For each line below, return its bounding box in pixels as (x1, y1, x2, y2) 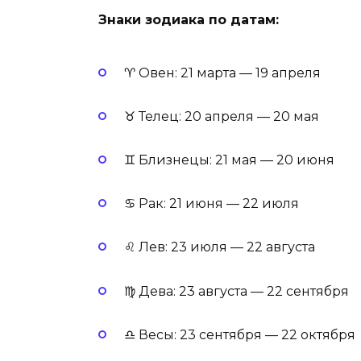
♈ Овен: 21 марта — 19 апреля (124, 64, 321, 81)
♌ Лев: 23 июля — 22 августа (124, 239, 315, 255)
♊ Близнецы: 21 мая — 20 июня (124, 151, 334, 168)
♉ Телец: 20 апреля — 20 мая (124, 108, 319, 124)
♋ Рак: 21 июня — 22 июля (124, 196, 299, 212)
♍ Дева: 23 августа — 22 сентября (124, 283, 349, 299)
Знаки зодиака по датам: (98, 12, 279, 28)
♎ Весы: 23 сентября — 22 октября (124, 326, 355, 342)
